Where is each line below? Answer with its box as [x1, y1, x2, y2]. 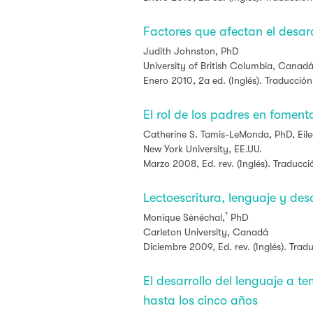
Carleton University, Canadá [143, 226, 268, 238]
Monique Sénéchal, [143, 212, 225, 223]
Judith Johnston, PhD [143, 45, 242, 57]
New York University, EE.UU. [143, 143, 262, 154]
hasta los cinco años [143, 293, 258, 307]
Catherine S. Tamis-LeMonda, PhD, [143, 129, 298, 140]
